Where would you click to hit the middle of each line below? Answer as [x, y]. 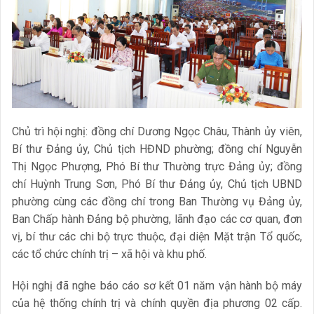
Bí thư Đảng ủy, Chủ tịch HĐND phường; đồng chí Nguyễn [157, 149]
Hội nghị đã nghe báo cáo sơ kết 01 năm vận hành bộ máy [157, 286]
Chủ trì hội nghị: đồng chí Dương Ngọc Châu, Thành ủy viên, [157, 131]
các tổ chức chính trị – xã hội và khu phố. [109, 254]
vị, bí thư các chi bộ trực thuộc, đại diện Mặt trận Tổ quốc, [157, 236]
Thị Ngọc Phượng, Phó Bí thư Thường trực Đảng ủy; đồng [157, 166]
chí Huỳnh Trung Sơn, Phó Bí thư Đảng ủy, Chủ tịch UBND [157, 184]
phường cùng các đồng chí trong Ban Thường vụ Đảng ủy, [157, 201]
